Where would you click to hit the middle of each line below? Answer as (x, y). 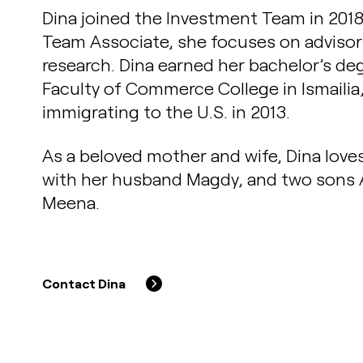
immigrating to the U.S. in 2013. (166, 111)
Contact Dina (84, 283)
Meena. (71, 201)
